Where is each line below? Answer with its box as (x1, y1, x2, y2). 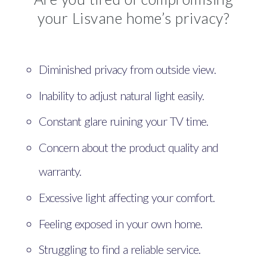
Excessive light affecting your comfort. (39, 190, 215, 204)
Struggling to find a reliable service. (39, 242, 201, 257)
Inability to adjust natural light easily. (39, 88, 204, 103)
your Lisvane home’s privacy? (38, 9, 229, 27)
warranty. (39, 164, 82, 179)
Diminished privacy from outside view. (39, 61, 216, 76)
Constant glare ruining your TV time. (39, 114, 209, 129)
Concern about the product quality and (39, 140, 219, 155)
